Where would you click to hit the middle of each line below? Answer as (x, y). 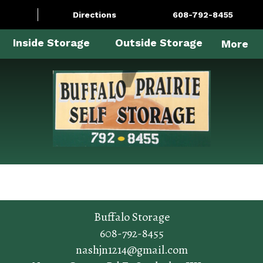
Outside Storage (159, 43)
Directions (95, 15)
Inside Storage (51, 43)
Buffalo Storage (131, 217)
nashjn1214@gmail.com (131, 250)
